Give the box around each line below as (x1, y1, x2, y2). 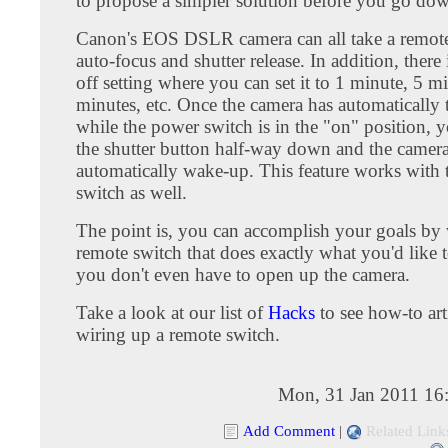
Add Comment (243, 421, 335, 439)
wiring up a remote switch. (76, 323, 280, 345)
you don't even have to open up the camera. (76, 263, 410, 285)
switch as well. (76, 181, 187, 203)
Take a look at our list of (76, 301, 268, 323)
